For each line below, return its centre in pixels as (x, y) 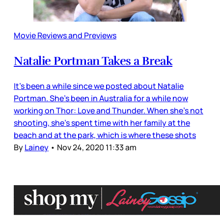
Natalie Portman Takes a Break (93, 61)
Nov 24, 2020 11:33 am (97, 148)
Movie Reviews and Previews (65, 36)
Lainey (37, 148)
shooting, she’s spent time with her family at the (102, 123)
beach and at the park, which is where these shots (105, 135)
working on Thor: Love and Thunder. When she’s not (109, 111)
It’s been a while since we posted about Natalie (99, 86)
